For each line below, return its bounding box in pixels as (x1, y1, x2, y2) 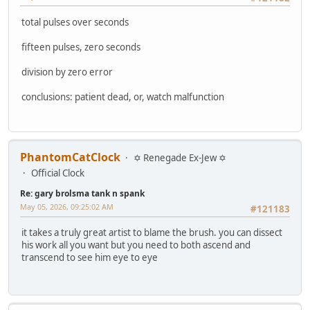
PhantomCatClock (20, 149, 120, 165)
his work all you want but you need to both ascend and (21, 239, 250, 252)
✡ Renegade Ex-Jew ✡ (134, 152, 226, 165)
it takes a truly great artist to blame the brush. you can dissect (21, 226, 282, 239)
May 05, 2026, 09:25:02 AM (20, 201, 113, 212)
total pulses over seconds (21, 15, 129, 28)
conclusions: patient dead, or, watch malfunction (21, 90, 224, 103)
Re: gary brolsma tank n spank (20, 188, 145, 200)
